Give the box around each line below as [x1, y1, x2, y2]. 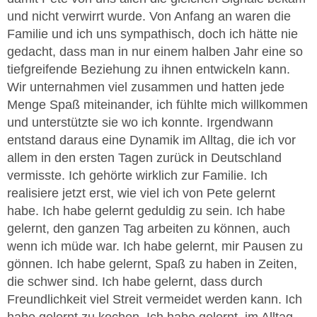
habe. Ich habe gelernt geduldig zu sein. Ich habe [7, 203, 285, 218]
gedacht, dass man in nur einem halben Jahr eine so [7, 44, 303, 59]
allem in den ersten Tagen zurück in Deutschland [7, 150, 282, 165]
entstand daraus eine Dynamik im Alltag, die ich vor [7, 132, 296, 147]
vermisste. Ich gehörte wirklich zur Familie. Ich [7, 168, 267, 183]
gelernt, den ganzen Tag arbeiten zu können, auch [7, 221, 290, 236]
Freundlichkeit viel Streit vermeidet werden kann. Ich [7, 292, 302, 306]
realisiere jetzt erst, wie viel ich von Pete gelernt [7, 185, 275, 200]
